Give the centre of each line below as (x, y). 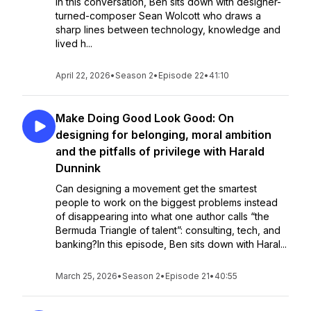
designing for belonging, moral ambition (163, 135)
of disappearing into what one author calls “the (162, 216)
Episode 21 (187, 276)
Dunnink (78, 168)
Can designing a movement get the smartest (156, 188)
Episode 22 (181, 75)
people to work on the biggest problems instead (167, 202)
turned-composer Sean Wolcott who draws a (158, 16)
